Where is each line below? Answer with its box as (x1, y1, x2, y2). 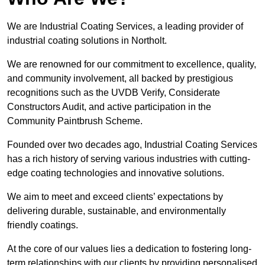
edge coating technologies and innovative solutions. (7, 168, 227, 179)
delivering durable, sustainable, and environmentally (7, 206, 226, 216)
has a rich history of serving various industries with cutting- (7, 154, 250, 164)
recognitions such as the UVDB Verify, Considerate (7, 88, 220, 98)
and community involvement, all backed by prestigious (7, 73, 233, 84)
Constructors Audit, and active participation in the (7, 102, 211, 112)
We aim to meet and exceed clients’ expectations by (7, 192, 223, 202)
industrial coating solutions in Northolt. (7, 35, 167, 46)
